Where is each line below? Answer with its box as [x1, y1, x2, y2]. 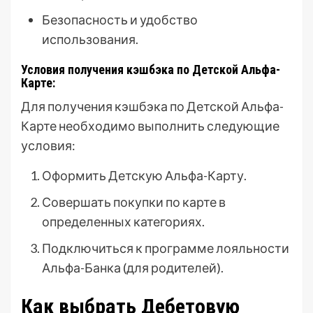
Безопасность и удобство [42, 12, 198, 27]
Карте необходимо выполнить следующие [21, 118, 279, 133]
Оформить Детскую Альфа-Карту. [42, 168, 247, 183]
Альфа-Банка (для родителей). [42, 260, 224, 275]
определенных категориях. [42, 214, 205, 229]
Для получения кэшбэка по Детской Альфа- [21, 99, 284, 114]
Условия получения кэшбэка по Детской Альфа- [21, 62, 280, 77]
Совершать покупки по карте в [42, 194, 226, 210]
